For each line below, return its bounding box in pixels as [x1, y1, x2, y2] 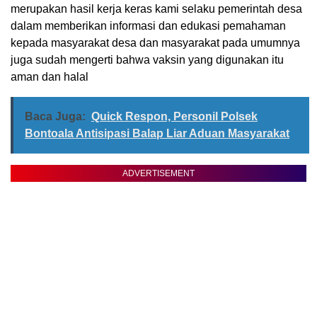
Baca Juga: [25, 110, 86, 123]
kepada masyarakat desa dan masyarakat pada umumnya [11, 37, 300, 50]
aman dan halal [11, 71, 88, 83]
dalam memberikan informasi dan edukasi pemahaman [11, 20, 286, 33]
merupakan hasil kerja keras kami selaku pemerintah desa [11, 3, 302, 16]
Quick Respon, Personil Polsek [91, 110, 258, 123]
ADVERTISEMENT [122, 168, 195, 179]
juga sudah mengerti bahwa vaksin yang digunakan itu [11, 54, 284, 67]
